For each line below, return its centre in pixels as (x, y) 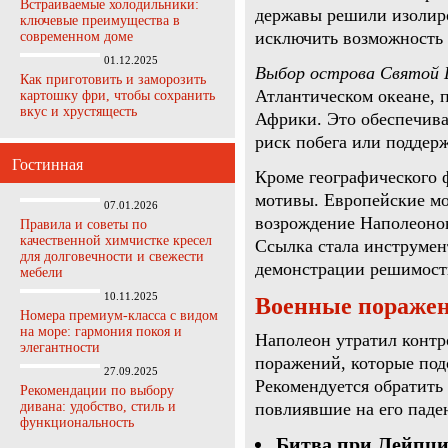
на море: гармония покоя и (101, 331)
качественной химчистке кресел (116, 240)
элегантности (60, 347)
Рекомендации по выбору (97, 390)
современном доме (76, 36)
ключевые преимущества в (100, 20)
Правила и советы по (83, 224)
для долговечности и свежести (112, 256)
